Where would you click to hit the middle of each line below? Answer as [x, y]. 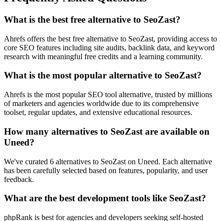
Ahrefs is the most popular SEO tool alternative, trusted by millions [108, 95]
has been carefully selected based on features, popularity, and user [106, 170]
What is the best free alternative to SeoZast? [92, 19]
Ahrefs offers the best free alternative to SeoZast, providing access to [110, 38]
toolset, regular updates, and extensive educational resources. [98, 112]
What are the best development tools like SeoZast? [105, 198]
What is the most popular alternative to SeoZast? [103, 75]
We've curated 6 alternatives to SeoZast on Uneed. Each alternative [108, 161]
